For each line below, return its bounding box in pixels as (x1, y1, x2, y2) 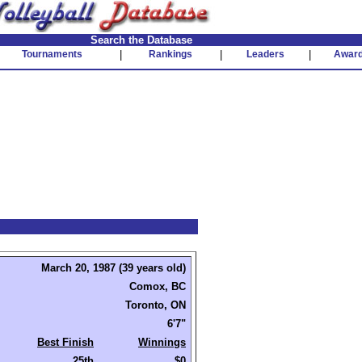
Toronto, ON (125, 299, 186, 311)
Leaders (246, 48, 284, 60)
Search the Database (90, 34, 192, 46)
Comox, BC (129, 280, 186, 293)
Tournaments (22, 48, 82, 60)
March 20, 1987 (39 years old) (41, 262, 186, 274)
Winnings (138, 336, 186, 348)
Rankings (149, 48, 192, 60)
